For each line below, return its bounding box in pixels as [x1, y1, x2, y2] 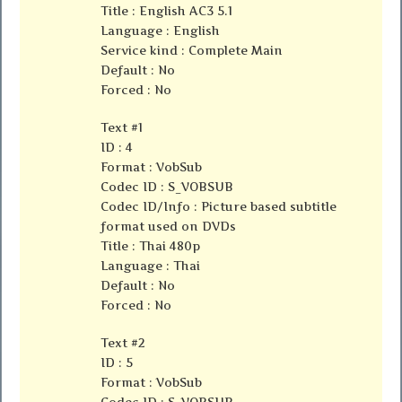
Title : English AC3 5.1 [100, 4, 233, 19]
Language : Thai [100, 258, 201, 274]
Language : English [100, 23, 221, 39]
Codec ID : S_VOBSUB [100, 179, 234, 195]
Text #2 [100, 336, 146, 351]
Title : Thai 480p [100, 239, 201, 254]
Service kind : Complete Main [100, 43, 284, 58]
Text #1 [100, 120, 144, 135]
